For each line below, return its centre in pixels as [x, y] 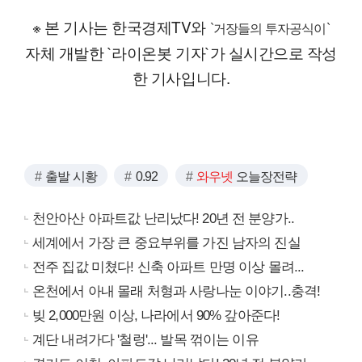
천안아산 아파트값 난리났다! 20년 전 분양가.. [164, 218]
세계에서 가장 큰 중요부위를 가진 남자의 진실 [166, 242]
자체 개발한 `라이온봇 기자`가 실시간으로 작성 [181, 52]
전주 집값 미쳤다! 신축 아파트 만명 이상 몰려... [168, 267]
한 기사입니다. [181, 77]
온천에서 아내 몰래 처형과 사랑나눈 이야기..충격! [177, 291]
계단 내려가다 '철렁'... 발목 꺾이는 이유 [145, 339]
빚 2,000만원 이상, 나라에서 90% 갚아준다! [156, 315]
